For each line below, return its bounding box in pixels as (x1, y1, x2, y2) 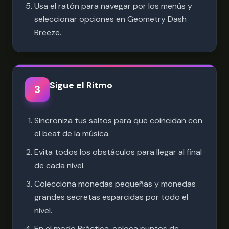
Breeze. (34, 27, 61, 38)
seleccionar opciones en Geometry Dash (34, 14, 187, 25)
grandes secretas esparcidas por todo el (34, 192, 188, 202)
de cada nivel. (34, 160, 85, 171)
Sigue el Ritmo (50, 79, 112, 91)
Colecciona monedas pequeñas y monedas (34, 178, 196, 189)
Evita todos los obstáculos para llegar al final (34, 147, 202, 157)
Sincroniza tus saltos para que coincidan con (34, 115, 202, 126)
